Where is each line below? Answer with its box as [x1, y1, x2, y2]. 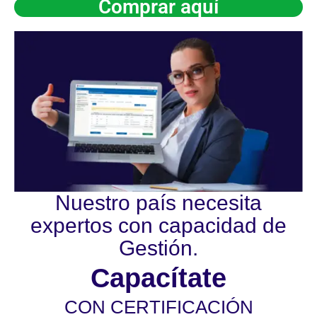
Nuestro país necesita [55, 191, 262, 215]
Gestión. [119, 236, 198, 260]
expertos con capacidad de [30, 214, 287, 238]
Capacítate [91, 263, 226, 294]
